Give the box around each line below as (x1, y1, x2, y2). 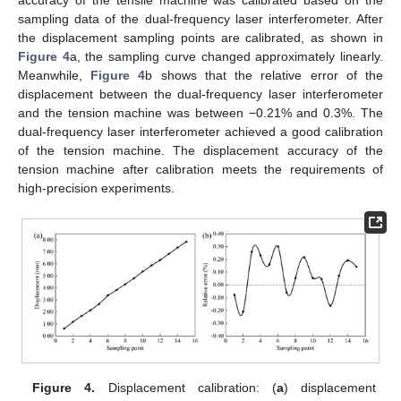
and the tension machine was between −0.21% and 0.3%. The (18, 106, 383, 121)
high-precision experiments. (18, 181, 175, 196)
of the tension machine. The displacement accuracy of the (18, 143, 383, 158)
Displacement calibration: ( (95, 380, 277, 396)
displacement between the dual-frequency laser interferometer (18, 87, 383, 102)
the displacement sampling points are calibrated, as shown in (18, 30, 383, 46)
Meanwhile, (18, 68, 91, 83)
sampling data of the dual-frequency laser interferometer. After (18, 12, 383, 27)
